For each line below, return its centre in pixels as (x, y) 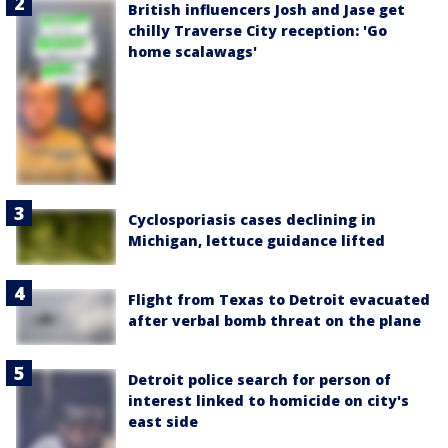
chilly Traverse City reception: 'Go (257, 31)
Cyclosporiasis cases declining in (252, 219)
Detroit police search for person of (259, 380)
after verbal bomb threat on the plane (274, 320)
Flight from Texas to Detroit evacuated (279, 299)
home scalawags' (192, 52)
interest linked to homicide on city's (268, 401)
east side (163, 422)
